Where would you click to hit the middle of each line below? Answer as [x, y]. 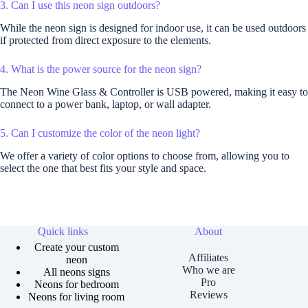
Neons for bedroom [76, 284]
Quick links [63, 231]
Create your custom [76, 247]
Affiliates [209, 257]
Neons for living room [77, 297]
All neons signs [76, 272]
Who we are [208, 269]
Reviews [208, 294]
